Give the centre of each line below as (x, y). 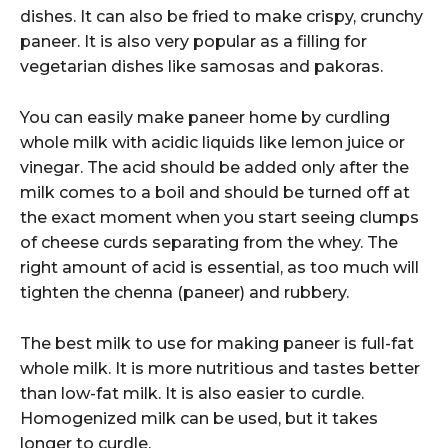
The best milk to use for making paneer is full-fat (217, 344)
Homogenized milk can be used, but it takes (199, 419)
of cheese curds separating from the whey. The (209, 243)
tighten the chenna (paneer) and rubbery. (184, 293)
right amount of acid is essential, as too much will (219, 268)
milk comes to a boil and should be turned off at (215, 193)
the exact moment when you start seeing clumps (219, 218)
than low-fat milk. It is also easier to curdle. (192, 394)
